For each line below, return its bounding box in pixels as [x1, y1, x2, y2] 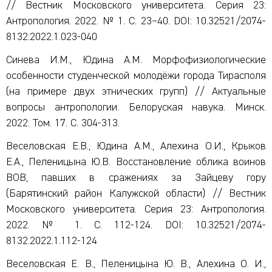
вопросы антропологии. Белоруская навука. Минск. [6, 102, 266, 113]
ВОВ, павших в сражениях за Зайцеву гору [6, 172, 266, 183]
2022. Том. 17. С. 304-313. [6, 118, 120, 129]
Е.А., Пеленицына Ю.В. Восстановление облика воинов [6, 157, 266, 168]
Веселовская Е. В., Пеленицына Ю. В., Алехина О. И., [6, 259, 266, 270]
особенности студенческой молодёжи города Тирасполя [6, 70, 266, 81]
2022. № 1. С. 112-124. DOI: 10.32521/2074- [6, 220, 266, 231]
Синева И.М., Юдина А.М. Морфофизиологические [6, 55, 266, 66]
